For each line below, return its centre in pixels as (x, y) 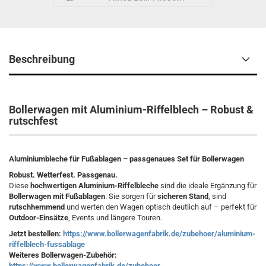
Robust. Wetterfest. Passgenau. (63, 175)
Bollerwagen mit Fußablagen (57, 196)
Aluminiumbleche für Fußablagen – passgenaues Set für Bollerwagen (126, 159)
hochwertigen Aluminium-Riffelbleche (94, 186)
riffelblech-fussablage (47, 244)
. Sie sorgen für (131, 196)
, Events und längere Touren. (115, 218)
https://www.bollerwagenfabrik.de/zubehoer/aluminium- (159, 234)
